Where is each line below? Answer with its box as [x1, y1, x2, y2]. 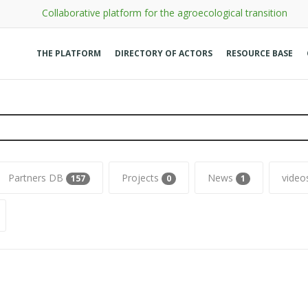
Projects [122, 171, 162, 184]
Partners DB [8, 171, 66, 184]
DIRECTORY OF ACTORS [115, 47, 212, 59]
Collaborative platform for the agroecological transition [41, 6, 287, 19]
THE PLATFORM [36, 47, 101, 59]
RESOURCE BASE [226, 47, 293, 59]
